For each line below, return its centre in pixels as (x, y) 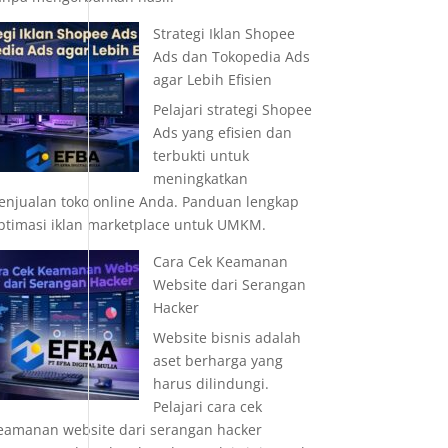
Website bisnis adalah (226, 337)
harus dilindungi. (210, 383)
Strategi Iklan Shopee (223, 33)
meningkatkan (200, 178)
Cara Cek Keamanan (220, 261)
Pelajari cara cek (207, 406)
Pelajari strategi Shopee (232, 109)
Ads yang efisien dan (222, 132)
